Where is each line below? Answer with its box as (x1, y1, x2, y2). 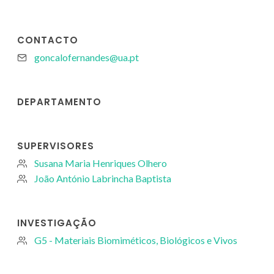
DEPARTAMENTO (17, 95, 102, 108)
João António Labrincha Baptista (34, 172, 171, 184)
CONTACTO (17, 33, 78, 46)
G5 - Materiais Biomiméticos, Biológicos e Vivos (34, 234, 237, 246)
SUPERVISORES (17, 139, 94, 152)
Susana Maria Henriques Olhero (34, 157, 167, 169)
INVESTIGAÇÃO (17, 216, 97, 229)
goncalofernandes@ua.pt (34, 51, 139, 63)
